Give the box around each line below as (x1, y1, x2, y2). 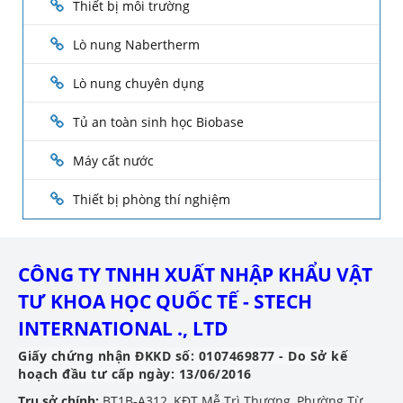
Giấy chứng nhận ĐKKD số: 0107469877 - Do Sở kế (18, 347, 347, 365)
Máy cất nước (73, 152, 154, 170)
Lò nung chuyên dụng (73, 75, 204, 93)
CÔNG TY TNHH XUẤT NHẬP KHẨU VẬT (18, 262, 372, 288)
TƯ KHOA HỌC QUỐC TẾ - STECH (18, 289, 312, 315)
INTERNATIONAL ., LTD (18, 316, 228, 342)
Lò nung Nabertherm (73, 36, 200, 54)
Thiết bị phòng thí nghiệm (73, 191, 230, 209)
